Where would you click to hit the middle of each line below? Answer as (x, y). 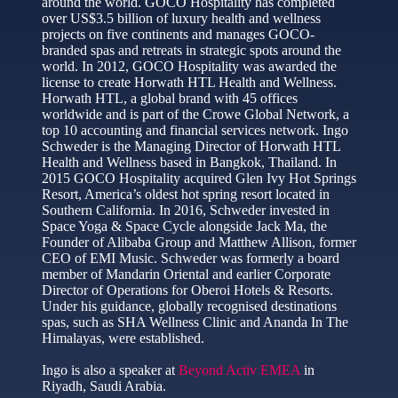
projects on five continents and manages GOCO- (178, 34)
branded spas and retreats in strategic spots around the (191, 50)
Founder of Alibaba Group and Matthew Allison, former (199, 242)
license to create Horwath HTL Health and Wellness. (189, 82)
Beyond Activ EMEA (239, 370)
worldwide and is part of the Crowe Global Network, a (195, 114)
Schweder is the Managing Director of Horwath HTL (191, 146)
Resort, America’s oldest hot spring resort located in (185, 194)
